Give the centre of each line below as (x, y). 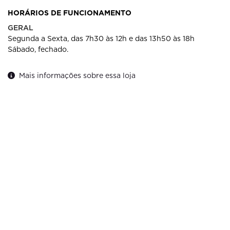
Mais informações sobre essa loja (77, 75)
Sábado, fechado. (38, 49)
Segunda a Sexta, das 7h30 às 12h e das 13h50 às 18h (101, 38)
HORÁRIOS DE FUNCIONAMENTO (70, 13)
